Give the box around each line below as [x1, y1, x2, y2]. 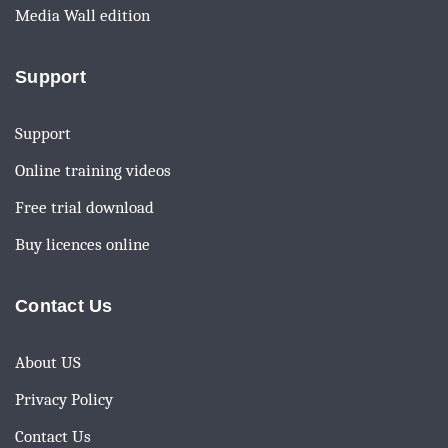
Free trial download [15, 198, 154, 217]
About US [15, 353, 81, 372]
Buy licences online [15, 235, 150, 254]
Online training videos [15, 161, 171, 180]
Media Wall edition [15, 6, 150, 25]
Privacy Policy [15, 390, 113, 409]
